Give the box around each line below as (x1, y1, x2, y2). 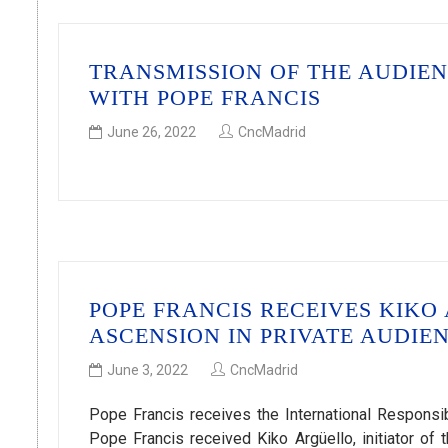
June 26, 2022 (107, 123, 196, 140)
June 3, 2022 (107, 362, 188, 379)
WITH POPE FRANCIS (89, 84, 321, 110)
